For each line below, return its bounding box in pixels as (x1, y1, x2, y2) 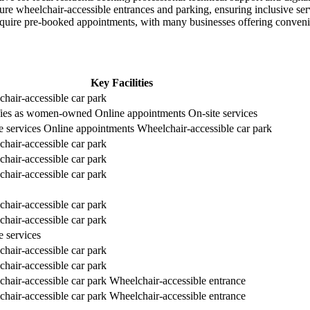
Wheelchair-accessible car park (137, 122, 272, 135)
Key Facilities (91, 77, 153, 89)
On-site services (188, 107, 257, 120)
